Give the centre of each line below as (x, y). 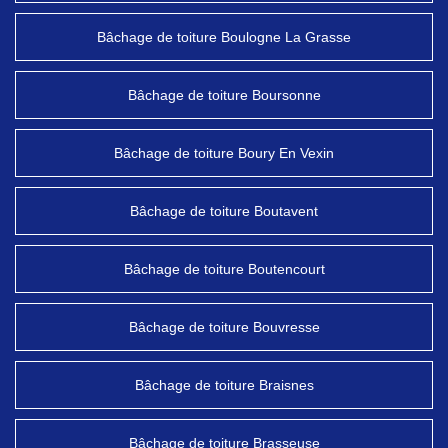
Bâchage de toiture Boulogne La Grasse (224, 37)
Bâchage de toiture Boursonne (224, 95)
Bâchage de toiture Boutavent (224, 211)
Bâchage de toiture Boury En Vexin (224, 153)
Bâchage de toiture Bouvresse (224, 327)
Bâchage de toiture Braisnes (224, 385)
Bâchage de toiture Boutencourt (224, 269)
